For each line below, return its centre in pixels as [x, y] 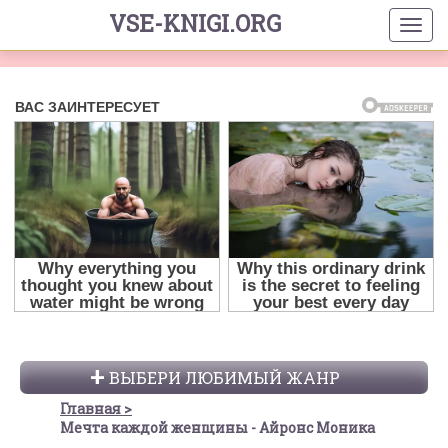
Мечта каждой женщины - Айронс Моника [217, 428]
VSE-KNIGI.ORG [194, 23]
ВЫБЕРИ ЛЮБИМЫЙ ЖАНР [224, 378]
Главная [90, 409]
